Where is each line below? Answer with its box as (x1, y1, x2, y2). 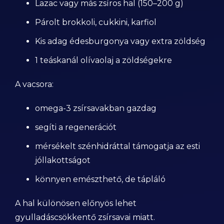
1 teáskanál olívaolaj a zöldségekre (35, 55, 172, 65)
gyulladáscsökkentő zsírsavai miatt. (15, 212, 155, 222)
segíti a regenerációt (35, 122, 116, 132)
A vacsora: (15, 79, 53, 89)
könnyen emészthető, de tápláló (35, 174, 165, 184)
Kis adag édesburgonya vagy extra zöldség (35, 36, 205, 46)
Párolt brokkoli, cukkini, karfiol (35, 17, 156, 27)
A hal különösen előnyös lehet (15, 198, 136, 208)
